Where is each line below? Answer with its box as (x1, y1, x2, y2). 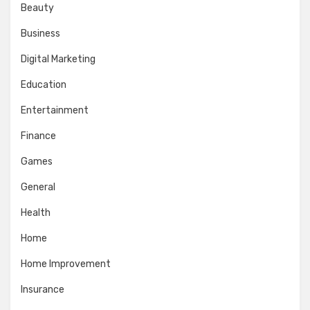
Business (21, 27, 60, 39)
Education (21, 78, 66, 91)
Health (21, 206, 51, 219)
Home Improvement (21, 257, 111, 270)
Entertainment (21, 104, 89, 116)
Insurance (21, 283, 64, 295)
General (21, 181, 55, 193)
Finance (21, 129, 56, 142)
